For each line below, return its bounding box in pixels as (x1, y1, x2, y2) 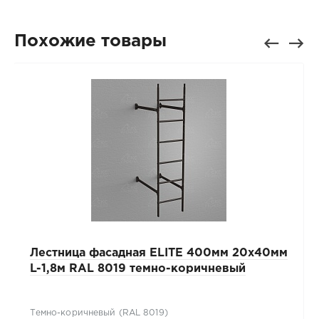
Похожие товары (14, 33, 167, 50)
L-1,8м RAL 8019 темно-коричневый (29, 263, 246, 275)
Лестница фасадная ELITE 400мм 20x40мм (29, 248, 288, 259)
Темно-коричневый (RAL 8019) (29, 309, 168, 318)
